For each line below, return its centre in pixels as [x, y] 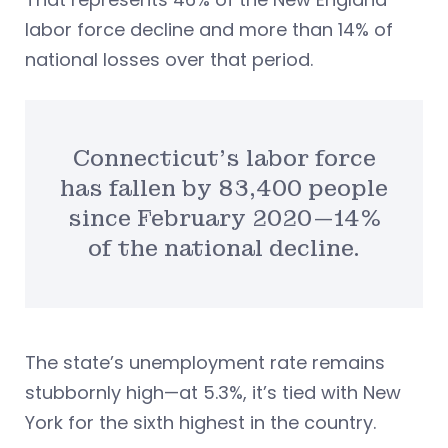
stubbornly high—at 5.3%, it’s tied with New [213, 392]
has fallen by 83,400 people [224, 189]
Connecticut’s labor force [224, 159]
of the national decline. [224, 249]
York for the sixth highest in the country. [200, 422]
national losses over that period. [169, 60]
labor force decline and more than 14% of [209, 30]
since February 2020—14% [224, 219]
